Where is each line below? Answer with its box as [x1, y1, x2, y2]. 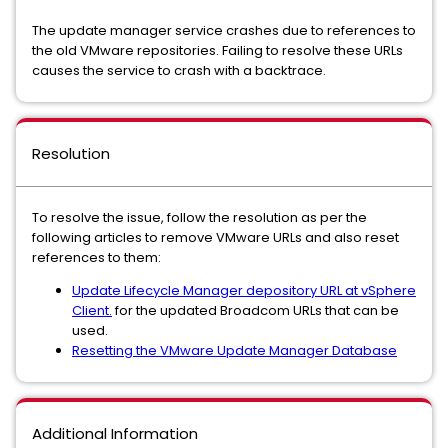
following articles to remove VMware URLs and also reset [32, 228, 399, 247]
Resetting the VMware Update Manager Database [72, 341, 397, 360]
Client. [72, 301, 112, 320]
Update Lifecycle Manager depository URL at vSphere [72, 281, 416, 300]
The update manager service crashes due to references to [32, 21, 416, 40]
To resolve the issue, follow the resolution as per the [32, 208, 367, 227]
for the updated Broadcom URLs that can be [112, 301, 399, 320]
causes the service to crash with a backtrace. [32, 61, 326, 80]
